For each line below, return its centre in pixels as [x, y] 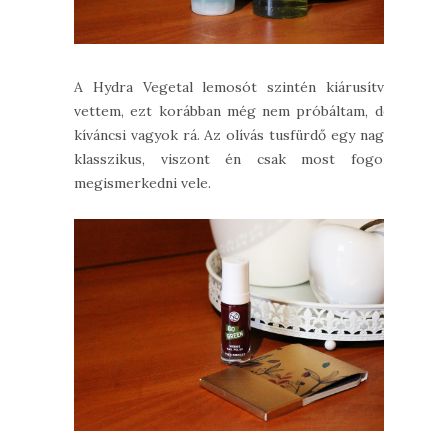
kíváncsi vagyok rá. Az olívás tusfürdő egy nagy [232, 135]
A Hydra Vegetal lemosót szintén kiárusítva [232, 87]
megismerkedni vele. [142, 183]
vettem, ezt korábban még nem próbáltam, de [232, 111]
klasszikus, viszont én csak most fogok [232, 159]
